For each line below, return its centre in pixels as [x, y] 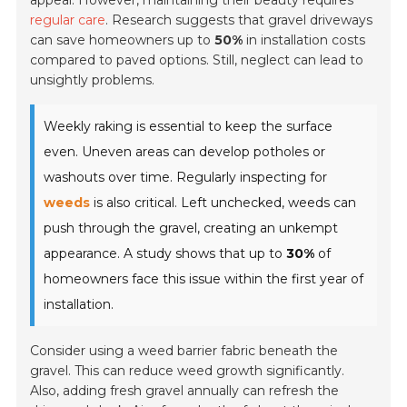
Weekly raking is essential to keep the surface [189, 127]
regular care [68, 20]
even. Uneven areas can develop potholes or [185, 152]
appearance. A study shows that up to [165, 254]
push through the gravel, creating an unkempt [191, 228]
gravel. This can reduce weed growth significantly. [188, 371]
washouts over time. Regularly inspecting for [186, 178]
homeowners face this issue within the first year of [204, 279]
